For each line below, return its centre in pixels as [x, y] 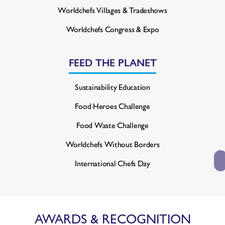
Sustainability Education [113, 86]
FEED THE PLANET [113, 62]
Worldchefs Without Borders [113, 144]
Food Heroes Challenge [113, 105]
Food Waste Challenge [113, 125]
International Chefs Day [113, 163]
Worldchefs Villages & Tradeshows [113, 10]
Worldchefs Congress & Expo [113, 29]
